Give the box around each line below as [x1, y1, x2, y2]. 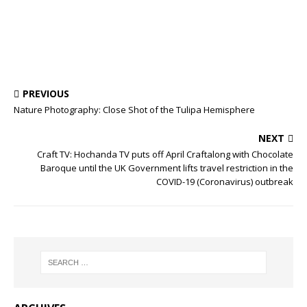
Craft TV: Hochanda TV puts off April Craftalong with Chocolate [37, 147, 293, 160]
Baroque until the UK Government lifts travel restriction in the [40, 161, 293, 174]
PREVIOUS [23, 86, 69, 100]
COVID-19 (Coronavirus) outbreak [156, 175, 293, 188]
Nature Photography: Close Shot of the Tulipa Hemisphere [14, 103, 255, 116]
